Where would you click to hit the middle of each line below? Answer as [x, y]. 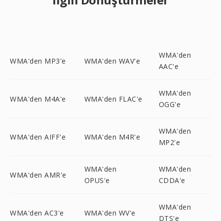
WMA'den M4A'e [38, 99]
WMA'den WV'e [110, 213]
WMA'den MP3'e [38, 61]
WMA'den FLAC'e [113, 99]
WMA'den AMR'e [38, 175]
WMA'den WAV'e [112, 61]
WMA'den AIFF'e [38, 137]
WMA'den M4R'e [112, 137]
